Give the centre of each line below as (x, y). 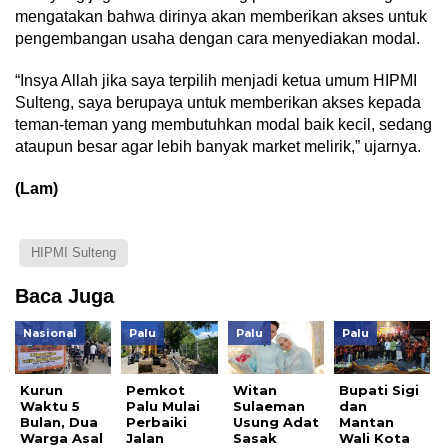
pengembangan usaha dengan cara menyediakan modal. (217, 38)
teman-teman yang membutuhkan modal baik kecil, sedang (223, 124)
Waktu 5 (50, 405)
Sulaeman (268, 405)
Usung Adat (275, 421)
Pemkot (156, 389)
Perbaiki (157, 421)
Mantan (367, 421)
